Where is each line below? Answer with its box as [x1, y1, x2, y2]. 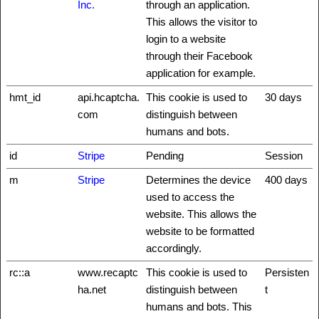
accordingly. [146, 241, 202, 254]
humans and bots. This [146, 300, 252, 313]
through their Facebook [146, 49, 253, 62]
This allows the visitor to [146, 15, 257, 28]
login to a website [146, 32, 226, 45]
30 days [265, 90, 302, 103]
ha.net [78, 283, 106, 296]
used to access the [146, 190, 234, 203]
